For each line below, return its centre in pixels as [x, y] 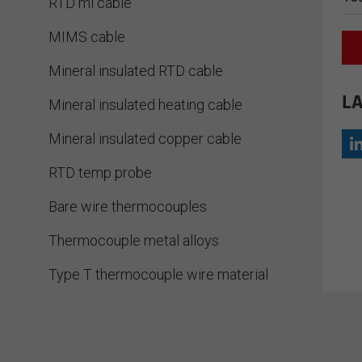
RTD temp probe [101, 173]
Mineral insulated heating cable [146, 105]
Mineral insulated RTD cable [136, 71]
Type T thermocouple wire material [159, 274]
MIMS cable [87, 37]
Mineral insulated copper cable [145, 139]
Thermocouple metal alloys [134, 240]
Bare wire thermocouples [128, 206]
